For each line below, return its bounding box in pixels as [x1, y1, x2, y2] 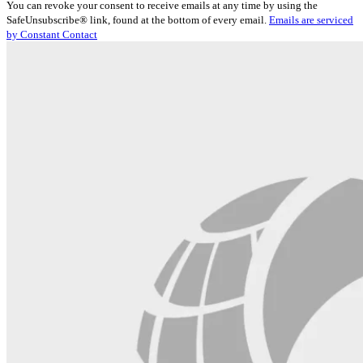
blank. [6, 75, 37, 90]
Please [6, 17, 38, 32]
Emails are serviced [269, 13, 353, 26]
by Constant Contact [6, 28, 97, 41]
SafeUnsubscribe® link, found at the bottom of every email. [6, 13, 269, 26]
